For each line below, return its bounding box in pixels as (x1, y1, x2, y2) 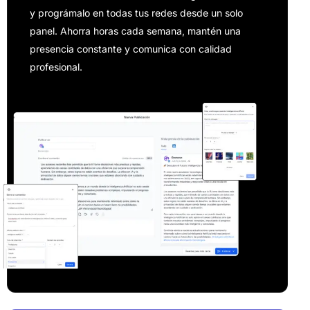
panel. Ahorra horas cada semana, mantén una (30, 25, 241, 37)
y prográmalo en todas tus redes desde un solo (30, 7, 243, 19)
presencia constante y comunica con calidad (30, 43, 232, 55)
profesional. (30, 61, 82, 73)
